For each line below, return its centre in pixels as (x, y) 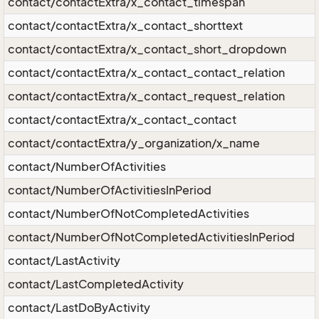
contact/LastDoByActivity (79, 308)
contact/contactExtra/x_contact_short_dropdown (147, 49)
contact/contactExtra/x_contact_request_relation (146, 96)
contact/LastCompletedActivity (96, 284)
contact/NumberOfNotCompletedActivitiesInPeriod (151, 237)
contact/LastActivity (64, 261)
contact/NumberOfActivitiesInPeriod (110, 190)
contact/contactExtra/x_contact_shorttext (125, 26)
